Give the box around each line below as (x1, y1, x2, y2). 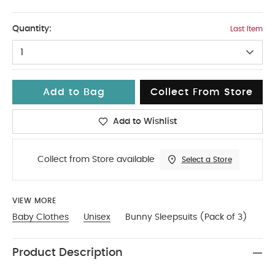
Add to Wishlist (113, 117, 177, 126)
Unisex (83, 212, 110, 222)
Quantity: (12, 24, 52, 33)
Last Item (230, 25, 263, 33)
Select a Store (181, 155, 232, 163)
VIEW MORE (12, 196, 56, 204)
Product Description (12, 247, 123, 258)
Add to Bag (42, 87, 105, 97)
